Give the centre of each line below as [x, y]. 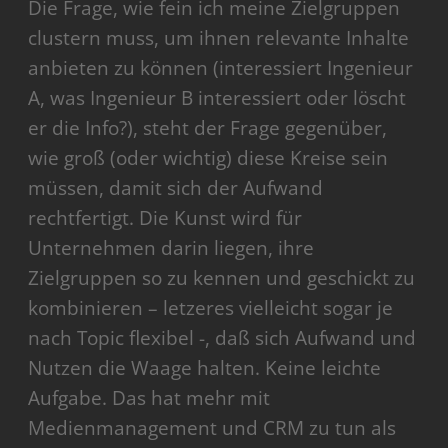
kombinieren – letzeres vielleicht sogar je [211, 307]
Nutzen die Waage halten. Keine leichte [205, 367]
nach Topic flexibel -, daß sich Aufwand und [222, 337]
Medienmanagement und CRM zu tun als [212, 427]
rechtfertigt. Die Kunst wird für [165, 217]
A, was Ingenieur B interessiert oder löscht [217, 97]
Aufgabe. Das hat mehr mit [149, 397]
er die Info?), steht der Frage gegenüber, [208, 127]
